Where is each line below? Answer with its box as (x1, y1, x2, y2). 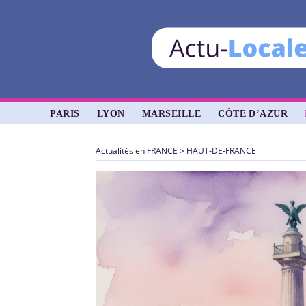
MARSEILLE (141, 109, 201, 119)
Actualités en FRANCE (96, 145, 178, 156)
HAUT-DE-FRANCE (186, 145, 257, 156)
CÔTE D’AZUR (218, 109, 288, 119)
